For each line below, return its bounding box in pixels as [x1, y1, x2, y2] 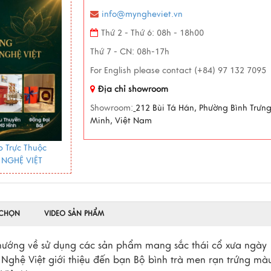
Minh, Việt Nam [90, 116, 152, 126]
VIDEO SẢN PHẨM [44, 209, 104, 219]
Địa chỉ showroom [98, 84, 169, 94]
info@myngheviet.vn [102, 9, 183, 19]
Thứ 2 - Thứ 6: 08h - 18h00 [101, 28, 204, 38]
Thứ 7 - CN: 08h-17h [90, 47, 170, 57]
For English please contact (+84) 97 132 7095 [90, 65, 267, 76]
